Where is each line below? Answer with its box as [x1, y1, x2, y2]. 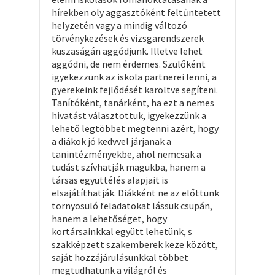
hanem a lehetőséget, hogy [52, 212, 167, 225]
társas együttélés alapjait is [52, 173, 168, 186]
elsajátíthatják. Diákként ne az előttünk [52, 186, 219, 199]
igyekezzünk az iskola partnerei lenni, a [52, 70, 217, 83]
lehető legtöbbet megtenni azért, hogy [52, 122, 219, 134]
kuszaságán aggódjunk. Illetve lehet [52, 44, 203, 57]
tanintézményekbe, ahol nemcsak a [52, 147, 201, 160]
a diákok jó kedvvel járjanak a [52, 134, 171, 147]
